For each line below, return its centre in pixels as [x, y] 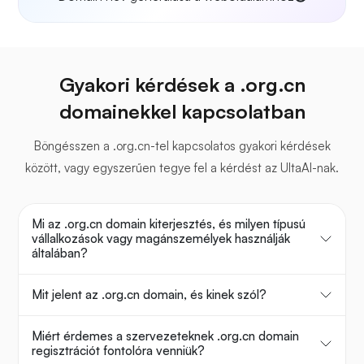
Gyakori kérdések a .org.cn [182, 85]
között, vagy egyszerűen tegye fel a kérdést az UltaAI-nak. [182, 168]
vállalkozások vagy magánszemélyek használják [161, 239]
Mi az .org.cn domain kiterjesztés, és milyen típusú [169, 224]
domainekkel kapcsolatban [182, 112]
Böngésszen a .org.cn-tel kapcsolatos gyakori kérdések [182, 146]
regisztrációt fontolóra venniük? [118, 351]
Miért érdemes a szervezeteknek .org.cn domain [165, 336]
